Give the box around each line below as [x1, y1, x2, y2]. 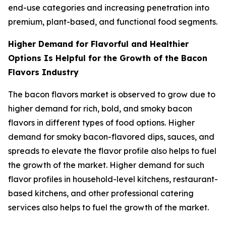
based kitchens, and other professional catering [8, 188, 194, 198]
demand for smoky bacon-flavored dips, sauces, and [8, 131, 214, 142]
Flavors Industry [8, 67, 79, 77]
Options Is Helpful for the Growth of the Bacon [8, 52, 207, 63]
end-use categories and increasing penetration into [8, 2, 209, 13]
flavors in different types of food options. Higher [8, 117, 195, 128]
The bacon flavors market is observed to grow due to [8, 89, 215, 99]
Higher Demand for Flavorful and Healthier [8, 38, 189, 49]
